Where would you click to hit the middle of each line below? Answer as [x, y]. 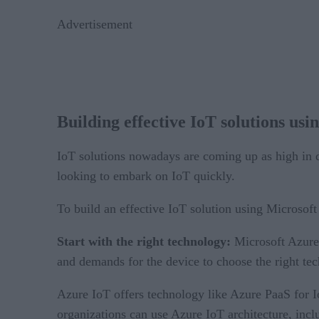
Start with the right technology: [146, 242]
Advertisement [95, 24]
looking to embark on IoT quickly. [146, 176]
